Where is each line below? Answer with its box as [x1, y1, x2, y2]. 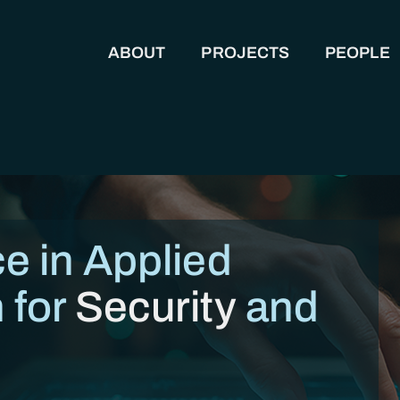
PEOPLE [325, 44, 390, 62]
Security [74, 284, 237, 330]
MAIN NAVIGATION [72, 54, 279, 83]
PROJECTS [201, 44, 290, 62]
